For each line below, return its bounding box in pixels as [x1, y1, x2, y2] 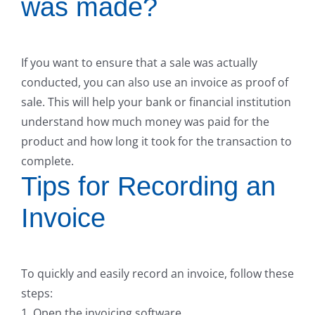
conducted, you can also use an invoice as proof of [21, 75, 288, 91]
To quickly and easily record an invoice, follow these [21, 265, 294, 281]
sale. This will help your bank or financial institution [21, 94, 291, 110]
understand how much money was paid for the [21, 114, 269, 130]
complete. [21, 153, 74, 169]
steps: [21, 285, 53, 301]
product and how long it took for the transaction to [21, 134, 292, 150]
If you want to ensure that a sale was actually [21, 55, 257, 71]
